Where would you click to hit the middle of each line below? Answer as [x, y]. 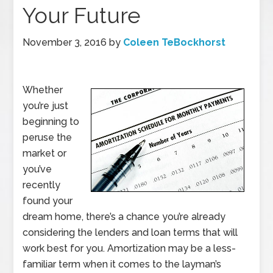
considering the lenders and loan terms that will [130, 232]
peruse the [48, 137]
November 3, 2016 [65, 42]
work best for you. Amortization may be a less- [129, 248]
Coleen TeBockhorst [175, 42]
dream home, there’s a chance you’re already [124, 217]
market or [45, 153]
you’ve [37, 169]
